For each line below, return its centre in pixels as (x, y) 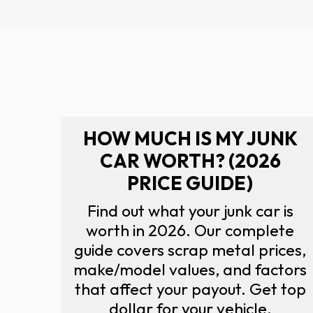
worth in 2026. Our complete (190, 230)
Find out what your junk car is (190, 210)
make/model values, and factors (190, 269)
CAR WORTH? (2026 (190, 160)
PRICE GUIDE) (190, 183)
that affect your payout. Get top (190, 289)
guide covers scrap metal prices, (190, 249)
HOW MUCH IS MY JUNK (190, 138)
